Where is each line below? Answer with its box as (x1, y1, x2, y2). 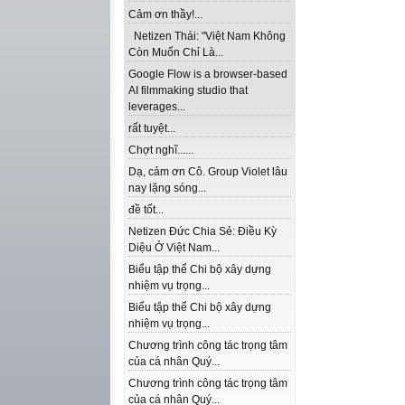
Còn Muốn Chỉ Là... (128, 46, 223, 59)
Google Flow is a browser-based (128, 68, 287, 80)
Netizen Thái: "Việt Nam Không (128, 30, 286, 42)
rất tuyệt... (128, 122, 175, 135)
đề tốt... (128, 203, 164, 216)
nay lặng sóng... (128, 182, 206, 194)
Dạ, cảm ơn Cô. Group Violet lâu (128, 165, 287, 178)
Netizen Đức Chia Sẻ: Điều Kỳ (128, 225, 277, 238)
